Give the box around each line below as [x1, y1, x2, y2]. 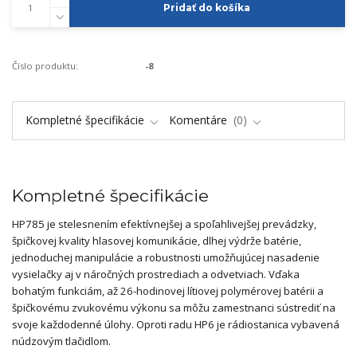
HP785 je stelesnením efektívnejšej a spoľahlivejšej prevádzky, [12, 217, 316, 232]
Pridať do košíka [163, 2, 251, 14]
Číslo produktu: [12, 60, 78, 73]
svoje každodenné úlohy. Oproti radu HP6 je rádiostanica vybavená [12, 317, 339, 332]
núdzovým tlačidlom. [12, 334, 111, 349]
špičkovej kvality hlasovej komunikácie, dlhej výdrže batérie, [12, 233, 301, 249]
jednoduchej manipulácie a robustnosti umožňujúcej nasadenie [12, 250, 320, 265]
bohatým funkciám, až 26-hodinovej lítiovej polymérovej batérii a [12, 284, 324, 299]
